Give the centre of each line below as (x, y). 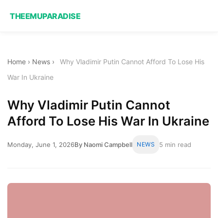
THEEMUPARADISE (45, 16)
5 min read (175, 144)
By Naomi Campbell (103, 144)
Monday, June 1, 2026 (41, 144)
